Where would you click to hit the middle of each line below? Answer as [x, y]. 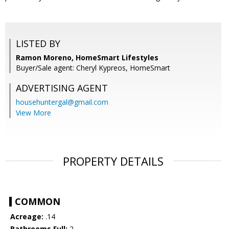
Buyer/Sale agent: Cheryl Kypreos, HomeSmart [93, 68]
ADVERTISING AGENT [62, 88]
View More [33, 113]
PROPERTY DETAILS [113, 161]
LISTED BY [38, 44]
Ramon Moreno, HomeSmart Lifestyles [87, 58]
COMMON [38, 202]
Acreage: [27, 217]
